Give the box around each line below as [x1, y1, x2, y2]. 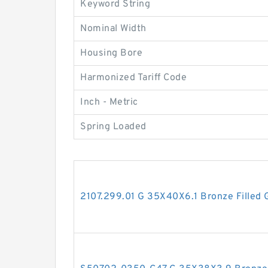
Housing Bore [80, 47, 142, 59]
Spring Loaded [80, 121, 147, 133]
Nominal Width [80, 23, 147, 35]
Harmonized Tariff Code [80, 72, 187, 84]
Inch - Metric [80, 96, 138, 108]
